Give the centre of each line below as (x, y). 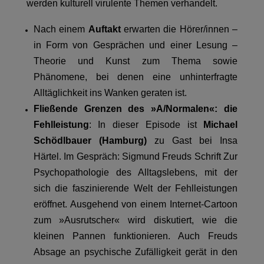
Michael (221, 125)
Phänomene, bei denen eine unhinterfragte (136, 77)
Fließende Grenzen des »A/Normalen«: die (136, 109)
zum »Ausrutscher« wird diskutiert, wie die (136, 220)
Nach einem (61, 29)
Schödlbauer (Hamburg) (90, 141)
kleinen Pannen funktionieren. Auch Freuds (136, 236)
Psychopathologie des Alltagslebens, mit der (136, 173)
